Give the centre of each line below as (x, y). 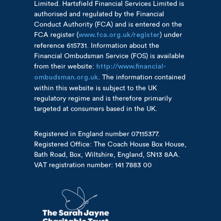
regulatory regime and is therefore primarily (103, 98)
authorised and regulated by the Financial (99, 14)
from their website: (65, 66)
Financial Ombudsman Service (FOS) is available (109, 56)
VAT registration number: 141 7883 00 (93, 165)
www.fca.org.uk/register (119, 35)
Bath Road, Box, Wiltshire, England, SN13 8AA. (107, 154)
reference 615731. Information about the (97, 45)
